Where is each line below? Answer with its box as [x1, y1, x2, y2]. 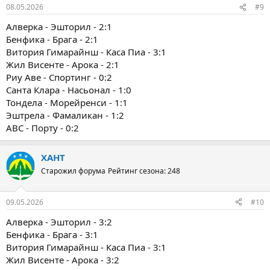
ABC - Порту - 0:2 [6, 122, 79, 134]
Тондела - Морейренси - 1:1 [6, 96, 128, 109]
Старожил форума [41, 166, 105, 177]
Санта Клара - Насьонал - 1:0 [6, 84, 131, 96]
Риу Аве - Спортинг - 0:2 [6, 71, 112, 84]
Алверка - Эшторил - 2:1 [6, 20, 112, 33]
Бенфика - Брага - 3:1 [6, 228, 98, 240]
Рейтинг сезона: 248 [108, 166, 180, 177]
